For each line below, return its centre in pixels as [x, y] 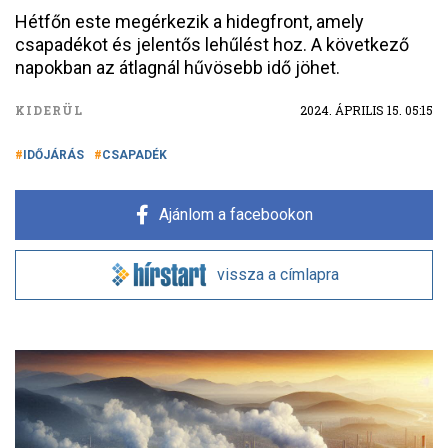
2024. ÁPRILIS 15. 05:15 [366, 110]
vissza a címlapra [278, 274]
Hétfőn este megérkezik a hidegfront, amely [189, 21]
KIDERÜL [49, 110]
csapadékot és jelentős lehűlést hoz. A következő [212, 44]
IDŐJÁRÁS [53, 155]
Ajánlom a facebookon [235, 214]
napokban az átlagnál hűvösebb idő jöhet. [177, 67]
